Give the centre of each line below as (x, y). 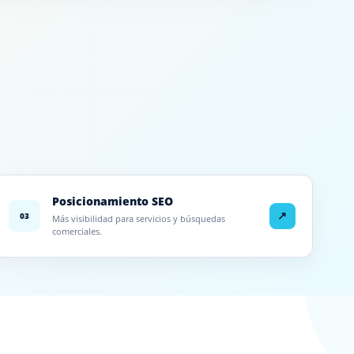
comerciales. (77, 231)
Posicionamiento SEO (113, 201)
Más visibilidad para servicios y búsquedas (139, 218)
